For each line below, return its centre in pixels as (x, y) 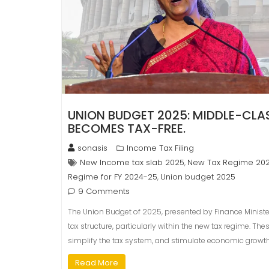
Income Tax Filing (160, 148)
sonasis (92, 148)
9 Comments (104, 192)
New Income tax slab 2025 (132, 163)
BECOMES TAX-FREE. (127, 129)
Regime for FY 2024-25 (113, 177)
